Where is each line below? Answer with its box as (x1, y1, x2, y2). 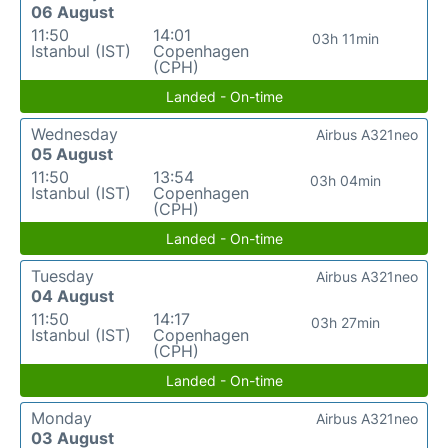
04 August (31, 286, 114, 306)
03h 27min (311, 314, 381, 331)
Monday (31, 408, 92, 428)
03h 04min (310, 172, 382, 189)
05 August (31, 144, 113, 164)
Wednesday (31, 124, 118, 144)
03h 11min (312, 30, 380, 47)
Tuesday (31, 266, 94, 286)
